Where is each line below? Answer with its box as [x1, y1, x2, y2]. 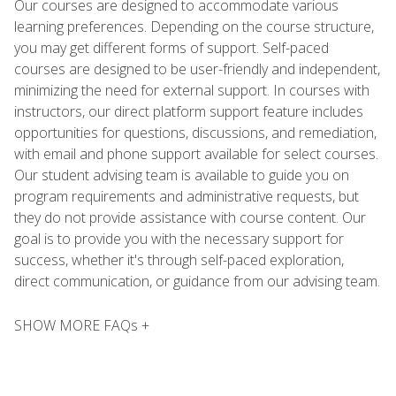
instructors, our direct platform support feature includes [14, 102, 363, 122]
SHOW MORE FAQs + [14, 316, 149, 336]
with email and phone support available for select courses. [14, 144, 378, 164]
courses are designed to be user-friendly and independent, [14, 59, 380, 80]
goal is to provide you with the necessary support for [14, 229, 344, 249]
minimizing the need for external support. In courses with [14, 80, 369, 101]
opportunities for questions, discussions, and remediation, [14, 123, 377, 143]
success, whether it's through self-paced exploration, [14, 250, 344, 270]
